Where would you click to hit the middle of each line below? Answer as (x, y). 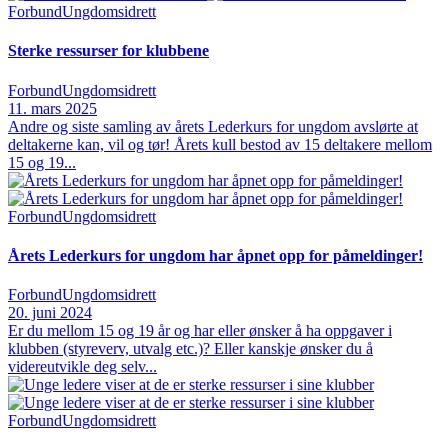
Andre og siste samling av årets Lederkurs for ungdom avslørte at (213, 126)
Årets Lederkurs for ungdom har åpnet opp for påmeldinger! (215, 255)
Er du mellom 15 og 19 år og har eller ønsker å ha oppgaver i (200, 331)
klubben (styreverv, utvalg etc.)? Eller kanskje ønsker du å (190, 349)
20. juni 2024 (50, 313)
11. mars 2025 (52, 108)
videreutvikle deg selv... (82, 367)
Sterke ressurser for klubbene (108, 51)
